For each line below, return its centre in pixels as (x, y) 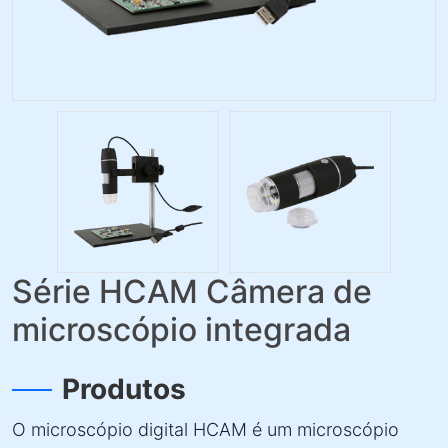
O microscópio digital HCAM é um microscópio (205, 429)
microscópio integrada (181, 329)
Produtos (124, 389)
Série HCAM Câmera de (192, 291)
